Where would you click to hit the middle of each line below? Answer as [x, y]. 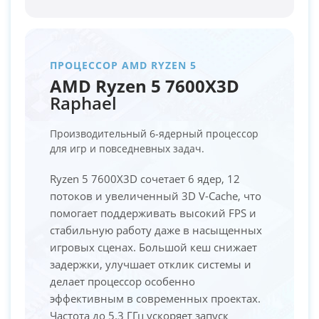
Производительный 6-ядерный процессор [154, 133]
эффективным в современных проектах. [155, 298]
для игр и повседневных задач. [127, 148]
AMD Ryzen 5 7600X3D [145, 85]
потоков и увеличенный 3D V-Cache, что [156, 195]
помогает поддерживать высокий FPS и [153, 213]
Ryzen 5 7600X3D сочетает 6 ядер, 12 [145, 178]
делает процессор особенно [122, 281]
